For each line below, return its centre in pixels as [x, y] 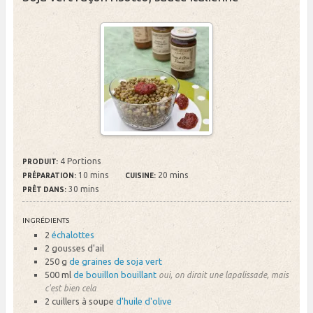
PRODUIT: [40, 162]
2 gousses [65, 248]
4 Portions [80, 161]
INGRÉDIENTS [45, 220]
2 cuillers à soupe [80, 301]
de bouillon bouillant [115, 274]
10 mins [93, 175]
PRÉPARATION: [49, 176]
